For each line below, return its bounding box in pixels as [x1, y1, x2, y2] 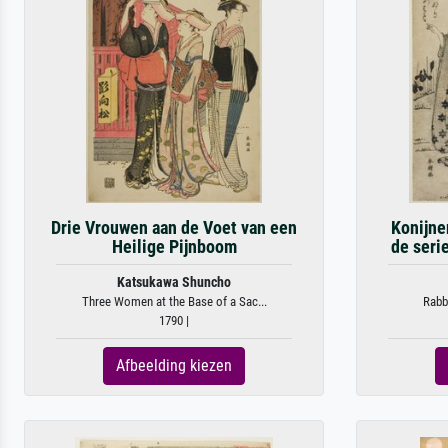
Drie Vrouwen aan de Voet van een [51, 218, 297, 238]
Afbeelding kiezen [116, 356, 232, 375]
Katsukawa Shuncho [117, 274, 231, 291]
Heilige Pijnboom [111, 237, 237, 257]
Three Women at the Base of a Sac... [81, 294, 267, 309]
